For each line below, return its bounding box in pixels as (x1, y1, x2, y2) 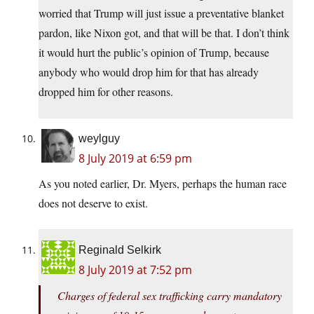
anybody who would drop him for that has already (39, 64, 259, 80)
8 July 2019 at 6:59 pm (78, 151, 192, 167)
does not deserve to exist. (39, 196, 148, 211)
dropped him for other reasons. (39, 84, 173, 100)
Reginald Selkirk (78, 244, 161, 257)
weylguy (78, 132, 120, 145)
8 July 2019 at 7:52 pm (78, 262, 192, 278)
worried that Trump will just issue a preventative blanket (39, 6, 284, 21)
